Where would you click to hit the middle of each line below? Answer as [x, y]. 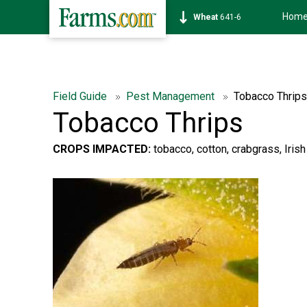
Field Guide [81, 96]
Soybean [210, 17]
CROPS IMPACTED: [102, 149]
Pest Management [172, 96]
